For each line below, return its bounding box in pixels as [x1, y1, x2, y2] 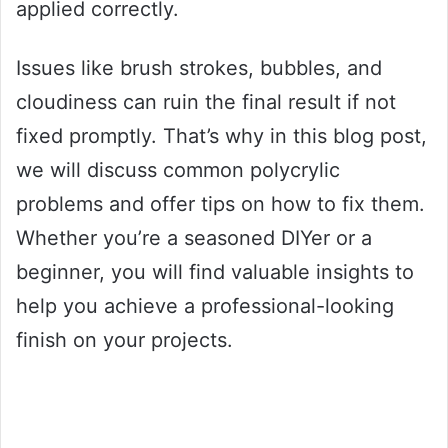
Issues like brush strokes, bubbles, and [16, 55, 382, 80]
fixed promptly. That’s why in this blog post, [16, 123, 427, 148]
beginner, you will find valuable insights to [16, 259, 414, 284]
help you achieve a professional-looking [16, 293, 394, 318]
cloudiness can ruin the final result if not [16, 89, 396, 114]
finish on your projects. [16, 327, 233, 352]
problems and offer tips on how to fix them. [16, 191, 425, 216]
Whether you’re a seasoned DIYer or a [16, 225, 372, 250]
